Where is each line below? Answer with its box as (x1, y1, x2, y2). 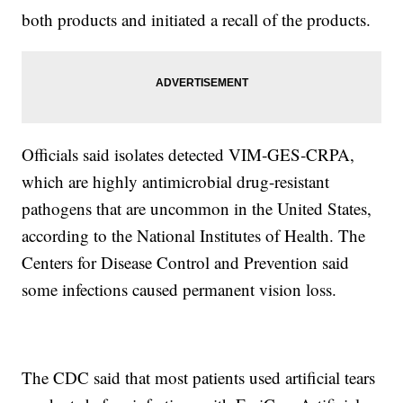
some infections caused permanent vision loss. (22, 278, 337, 301)
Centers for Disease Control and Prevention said (22, 251, 350, 274)
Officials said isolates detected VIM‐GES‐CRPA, (22, 143, 355, 166)
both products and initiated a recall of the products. (22, 8, 372, 31)
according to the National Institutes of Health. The (22, 224, 366, 247)
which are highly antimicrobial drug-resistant (22, 170, 330, 193)
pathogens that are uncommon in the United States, (22, 197, 372, 220)
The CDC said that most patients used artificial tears (22, 366, 376, 390)
